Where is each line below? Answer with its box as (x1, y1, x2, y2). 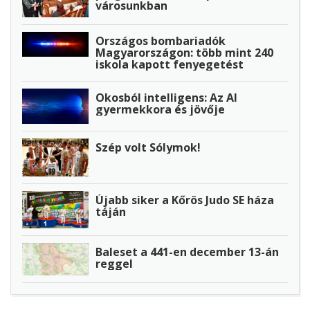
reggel (95, 255, 133, 271)
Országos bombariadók (95, 33, 226, 48)
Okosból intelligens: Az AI (95, 89, 237, 105)
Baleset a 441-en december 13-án (95, 244, 279, 259)
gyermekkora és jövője (95, 101, 225, 117)
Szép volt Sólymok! (95, 139, 201, 155)
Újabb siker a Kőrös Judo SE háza (95, 192, 274, 208)
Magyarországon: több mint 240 (95, 44, 273, 60)
